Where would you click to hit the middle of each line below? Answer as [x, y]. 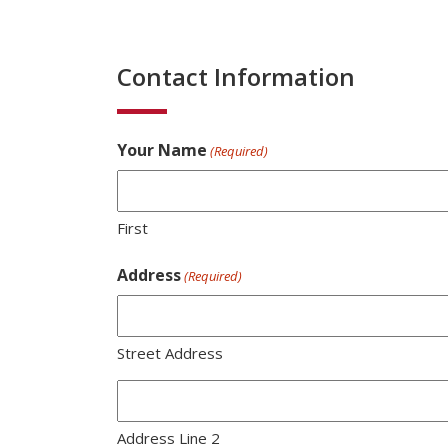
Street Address [170, 352]
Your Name [162, 149]
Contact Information [236, 76]
